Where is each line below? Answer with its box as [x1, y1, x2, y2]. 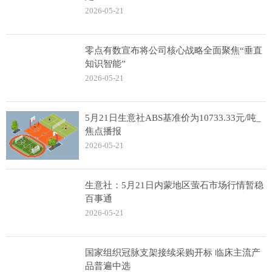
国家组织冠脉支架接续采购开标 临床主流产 [85, 248, 260, 257]
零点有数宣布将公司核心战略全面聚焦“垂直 [85, 46, 262, 55]
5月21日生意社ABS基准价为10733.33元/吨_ [85, 113, 261, 123]
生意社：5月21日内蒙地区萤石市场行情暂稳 [85, 180, 263, 190]
